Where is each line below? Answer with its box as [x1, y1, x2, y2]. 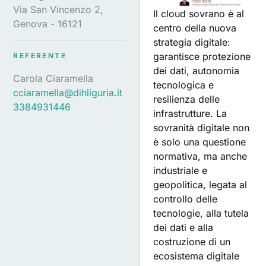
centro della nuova [153, 22, 237, 34]
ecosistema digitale [153, 250, 240, 262]
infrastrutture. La [153, 107, 227, 120]
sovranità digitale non [153, 122, 250, 134]
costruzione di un [153, 236, 231, 248]
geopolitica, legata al [153, 179, 248, 191]
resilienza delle [153, 93, 220, 106]
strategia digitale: [153, 36, 231, 49]
